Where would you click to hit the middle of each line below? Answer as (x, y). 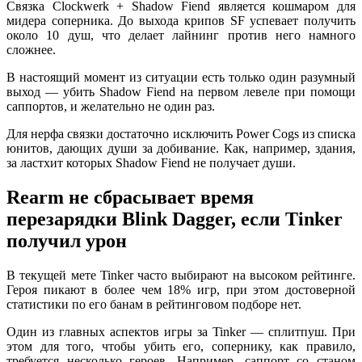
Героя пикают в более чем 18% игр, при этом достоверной (181, 290)
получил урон (67, 241)
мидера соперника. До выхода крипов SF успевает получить (181, 21)
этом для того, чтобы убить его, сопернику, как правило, (181, 347)
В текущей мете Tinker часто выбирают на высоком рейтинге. (181, 276)
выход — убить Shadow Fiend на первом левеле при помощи (181, 92)
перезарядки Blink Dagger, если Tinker (175, 219)
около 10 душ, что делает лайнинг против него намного (181, 36)
